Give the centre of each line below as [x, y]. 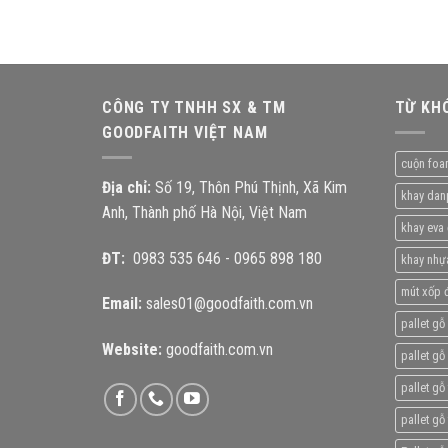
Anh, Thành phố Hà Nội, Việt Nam [204, 212]
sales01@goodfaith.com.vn [229, 304]
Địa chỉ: [126, 187]
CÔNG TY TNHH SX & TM [194, 108]
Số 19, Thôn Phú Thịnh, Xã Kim [249, 187]
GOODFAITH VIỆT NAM [185, 133]
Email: [122, 304]
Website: [132, 350]
